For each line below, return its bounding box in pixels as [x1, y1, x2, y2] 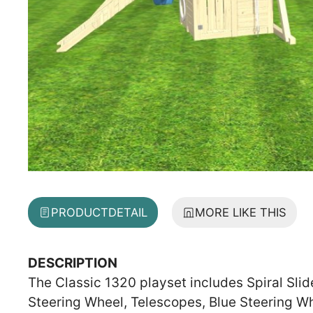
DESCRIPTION [28, 254, 117, 271]
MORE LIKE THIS [195, 205, 286, 219]
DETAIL [108, 205, 147, 219]
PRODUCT [51, 205, 108, 219]
